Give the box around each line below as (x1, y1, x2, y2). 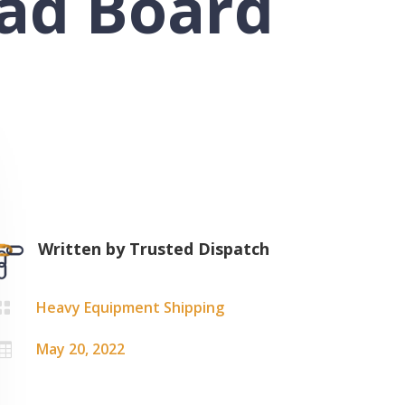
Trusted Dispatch (129, 237, 270, 259)
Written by (38, 237, 130, 259)
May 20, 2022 (36, 339, 126, 360)
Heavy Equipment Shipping (36, 297, 225, 318)
